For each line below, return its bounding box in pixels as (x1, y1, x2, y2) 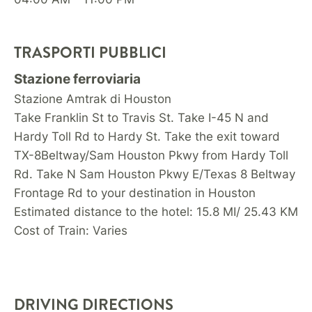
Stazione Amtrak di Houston (14, 92, 171, 106)
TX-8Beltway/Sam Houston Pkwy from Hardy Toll (14, 148, 288, 162)
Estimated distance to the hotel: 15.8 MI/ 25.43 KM (14, 205, 298, 219)
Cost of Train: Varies (14, 224, 127, 237)
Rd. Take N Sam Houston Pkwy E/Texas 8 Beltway (14, 167, 295, 181)
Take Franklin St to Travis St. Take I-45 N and (14, 111, 269, 125)
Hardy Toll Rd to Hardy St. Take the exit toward (14, 130, 280, 143)
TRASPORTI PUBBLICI (14, 42, 166, 63)
